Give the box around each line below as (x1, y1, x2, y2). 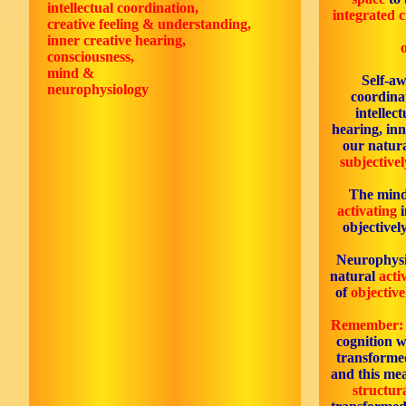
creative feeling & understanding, (40, 16, 251, 32)
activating (337, 203, 397, 218)
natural (330, 268, 379, 284)
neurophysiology (40, 82, 149, 97)
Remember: (331, 317, 403, 333)
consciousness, (40, 49, 134, 64)
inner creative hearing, (40, 33, 197, 48)
